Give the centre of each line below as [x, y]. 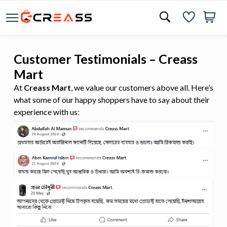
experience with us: [47, 112]
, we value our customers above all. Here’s [142, 87]
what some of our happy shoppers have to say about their [112, 100]
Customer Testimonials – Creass [106, 59]
